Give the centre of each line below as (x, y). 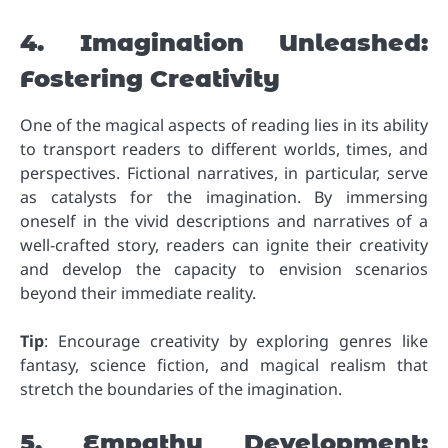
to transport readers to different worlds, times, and (224, 149)
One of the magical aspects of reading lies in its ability (224, 125)
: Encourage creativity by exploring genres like (236, 341)
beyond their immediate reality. (138, 293)
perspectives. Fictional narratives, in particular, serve (224, 173)
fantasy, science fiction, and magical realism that (224, 365)
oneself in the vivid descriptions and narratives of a (224, 221)
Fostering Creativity (150, 78)
